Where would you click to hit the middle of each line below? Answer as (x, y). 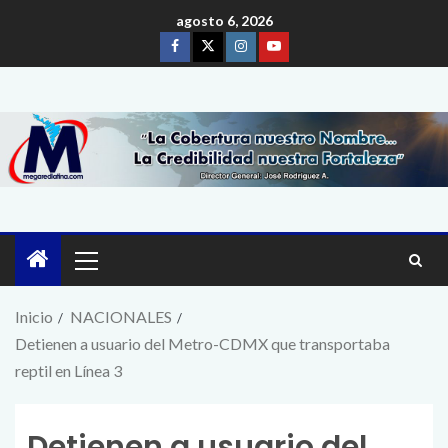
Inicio (34, 317)
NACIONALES (121, 317)
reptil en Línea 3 (68, 371)
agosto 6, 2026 (224, 21)
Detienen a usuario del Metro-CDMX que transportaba (202, 344)
